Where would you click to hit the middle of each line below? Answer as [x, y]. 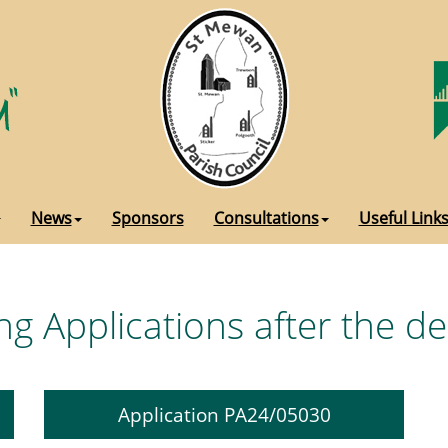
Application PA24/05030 [224, 414]
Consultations [266, 218]
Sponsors [147, 218]
